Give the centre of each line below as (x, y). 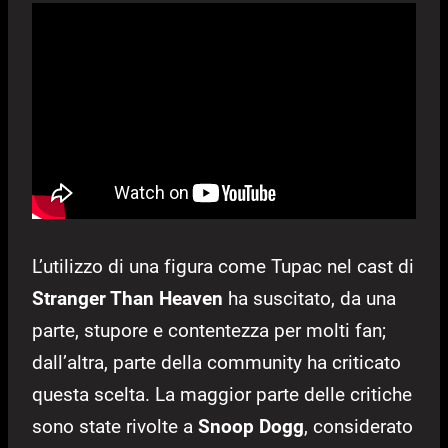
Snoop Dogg (251, 427)
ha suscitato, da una (309, 299)
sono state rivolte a (115, 427)
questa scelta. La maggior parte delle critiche (222, 395)
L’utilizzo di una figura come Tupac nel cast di (223, 267)
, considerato (358, 427)
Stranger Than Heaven (127, 299)
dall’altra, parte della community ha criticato (216, 363)
